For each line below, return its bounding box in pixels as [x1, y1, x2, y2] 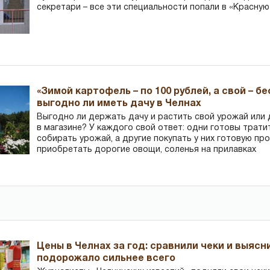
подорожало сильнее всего [37, 254, 176, 263]
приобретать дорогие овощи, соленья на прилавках [37, 145, 257, 154]
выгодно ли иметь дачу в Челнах [37, 99, 202, 108]
